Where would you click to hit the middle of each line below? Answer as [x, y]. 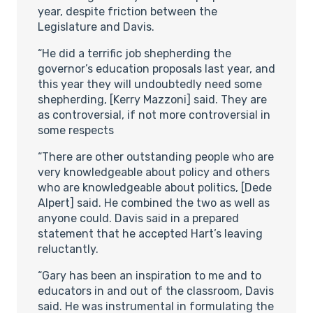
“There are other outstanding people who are [156, 156]
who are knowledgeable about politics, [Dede [155, 187]
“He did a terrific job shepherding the [134, 53]
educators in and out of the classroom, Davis [156, 291]
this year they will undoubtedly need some [150, 84]
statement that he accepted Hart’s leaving [150, 233]
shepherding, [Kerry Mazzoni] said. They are [152, 99]
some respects [76, 130]
